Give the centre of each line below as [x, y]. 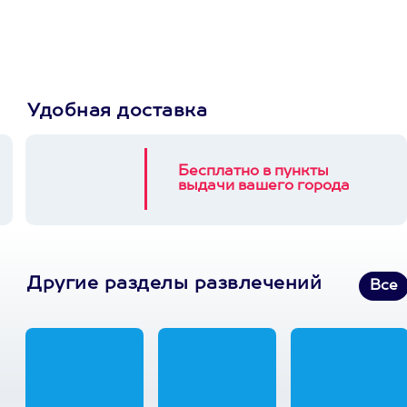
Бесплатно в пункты [253, 172]
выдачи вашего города [264, 186]
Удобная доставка [117, 112]
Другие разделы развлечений [174, 284]
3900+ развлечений [298, 19]
